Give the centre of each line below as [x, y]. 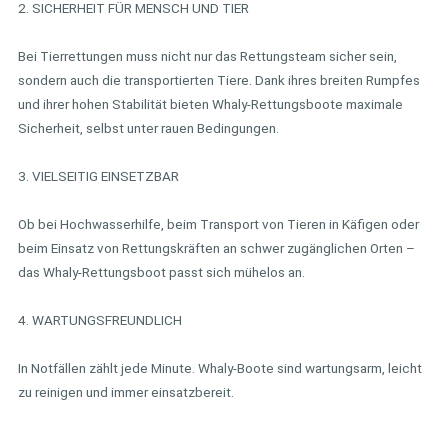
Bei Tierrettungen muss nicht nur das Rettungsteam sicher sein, [207, 55]
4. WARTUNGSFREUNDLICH [100, 319]
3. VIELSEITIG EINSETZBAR [98, 175]
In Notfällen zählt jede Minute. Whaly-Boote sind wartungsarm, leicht [220, 367]
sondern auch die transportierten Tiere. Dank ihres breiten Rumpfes [219, 79]
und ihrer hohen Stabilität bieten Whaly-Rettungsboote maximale [210, 103]
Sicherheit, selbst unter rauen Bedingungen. [148, 127]
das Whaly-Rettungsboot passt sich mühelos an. [161, 271]
